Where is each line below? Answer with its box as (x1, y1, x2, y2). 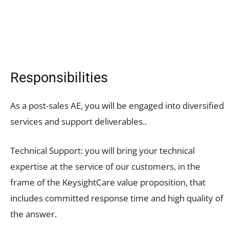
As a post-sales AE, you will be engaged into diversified (10, 99, 224, 111)
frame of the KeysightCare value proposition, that (10, 176, 205, 188)
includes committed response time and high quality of (10, 192, 223, 204)
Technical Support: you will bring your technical (10, 144, 195, 156)
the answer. (10, 208, 57, 220)
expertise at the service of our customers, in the (10, 160, 200, 172)
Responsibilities (10, 69, 108, 86)
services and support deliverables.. (10, 115, 147, 127)
